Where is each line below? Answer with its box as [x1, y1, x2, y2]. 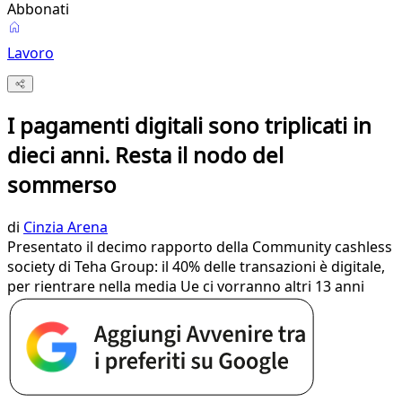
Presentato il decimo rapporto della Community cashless [7, 237, 392, 258]
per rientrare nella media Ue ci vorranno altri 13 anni [7, 276, 364, 297]
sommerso [7, 170, 117, 200]
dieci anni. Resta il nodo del [7, 140, 284, 170]
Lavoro [7, 43, 54, 63]
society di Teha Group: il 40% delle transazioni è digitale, [7, 257, 385, 277]
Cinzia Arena [23, 217, 108, 238]
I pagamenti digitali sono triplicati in [7, 110, 371, 141]
